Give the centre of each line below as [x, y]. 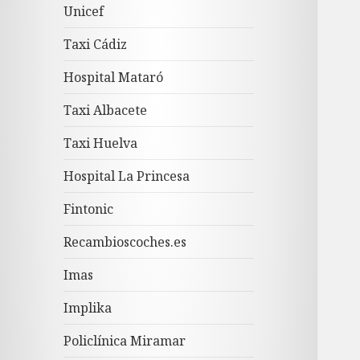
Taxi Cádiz [96, 45]
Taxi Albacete [106, 110]
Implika [88, 308]
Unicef [84, 12]
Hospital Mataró [114, 78]
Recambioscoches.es [125, 242]
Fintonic [89, 209]
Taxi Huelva [101, 143]
